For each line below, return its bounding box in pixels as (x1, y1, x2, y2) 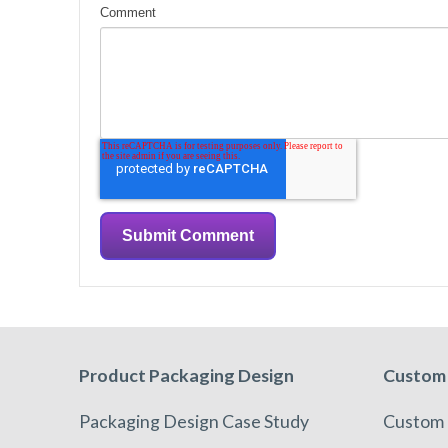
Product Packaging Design (79, 363, 294, 386)
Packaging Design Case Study (79, 409, 309, 432)
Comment (99, 5, 156, 21)
